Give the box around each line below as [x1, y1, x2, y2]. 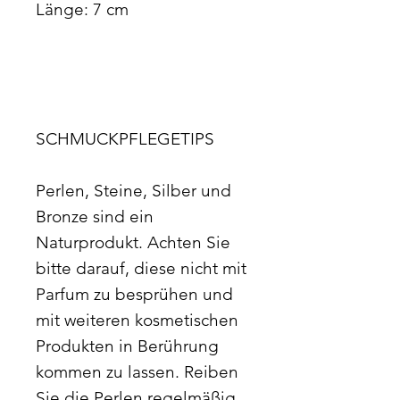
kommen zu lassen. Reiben [36, 361, 238, 382]
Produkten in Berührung [36, 335, 219, 356]
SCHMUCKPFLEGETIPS [36, 128, 214, 149]
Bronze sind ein [36, 205, 154, 227]
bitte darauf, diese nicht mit [36, 257, 246, 279]
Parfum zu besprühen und [36, 283, 233, 304]
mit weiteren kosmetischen [36, 309, 238, 330]
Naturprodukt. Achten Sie [36, 231, 230, 253]
